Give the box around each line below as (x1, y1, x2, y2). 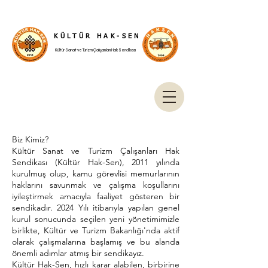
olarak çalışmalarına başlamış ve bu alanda (12, 236, 179, 247)
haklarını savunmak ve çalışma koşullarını (12, 179, 179, 190)
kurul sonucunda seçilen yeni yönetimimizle (12, 214, 179, 224)
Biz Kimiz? (12, 134, 48, 145)
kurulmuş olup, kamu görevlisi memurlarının (12, 168, 179, 179)
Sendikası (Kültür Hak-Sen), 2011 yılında (12, 157, 179, 167)
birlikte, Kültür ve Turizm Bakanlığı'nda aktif (12, 225, 179, 236)
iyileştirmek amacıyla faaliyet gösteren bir (12, 191, 179, 202)
